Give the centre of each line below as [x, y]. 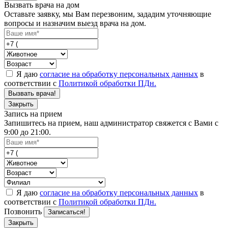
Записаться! [67, 212]
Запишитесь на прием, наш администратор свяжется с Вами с [111, 123]
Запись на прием [33, 113]
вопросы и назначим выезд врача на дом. [75, 23]
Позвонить [23, 211]
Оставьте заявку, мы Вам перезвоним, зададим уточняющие [108, 14]
